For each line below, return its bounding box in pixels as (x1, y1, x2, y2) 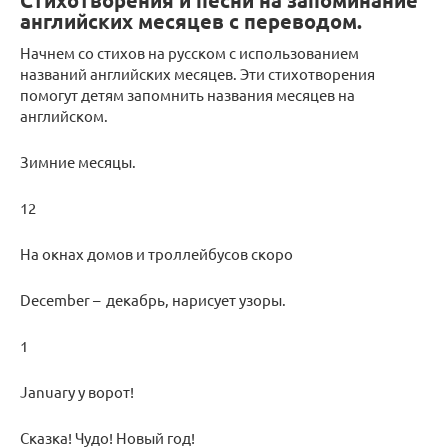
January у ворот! (20, 382, 134, 402)
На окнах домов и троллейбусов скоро (20, 244, 293, 264)
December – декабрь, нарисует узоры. (20, 290, 286, 310)
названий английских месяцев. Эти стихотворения (20, 64, 375, 84)
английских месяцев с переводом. (20, 8, 362, 35)
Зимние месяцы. (20, 152, 136, 172)
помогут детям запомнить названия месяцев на (20, 85, 355, 105)
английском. (20, 106, 108, 126)
